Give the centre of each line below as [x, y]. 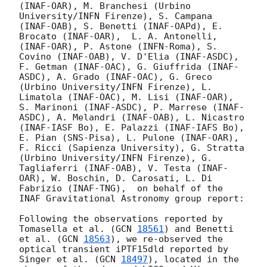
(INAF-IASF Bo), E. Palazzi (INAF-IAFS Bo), [132, 127]
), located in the [193, 259]
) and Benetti [199, 229]
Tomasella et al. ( [67, 229]
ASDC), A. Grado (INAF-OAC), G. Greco [116, 77]
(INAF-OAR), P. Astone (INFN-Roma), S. [118, 46]
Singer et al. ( [59, 259]
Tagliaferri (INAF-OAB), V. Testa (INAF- [124, 168]
